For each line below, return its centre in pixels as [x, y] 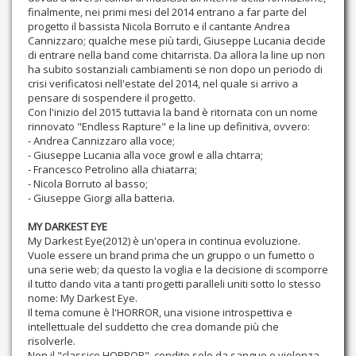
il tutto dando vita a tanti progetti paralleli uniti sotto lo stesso [174, 284]
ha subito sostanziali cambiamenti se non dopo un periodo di [175, 70]
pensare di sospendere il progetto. [112, 98]
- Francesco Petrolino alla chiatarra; [112, 170]
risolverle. [52, 341]
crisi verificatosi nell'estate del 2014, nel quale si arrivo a [163, 84]
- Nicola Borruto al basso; [88, 184]
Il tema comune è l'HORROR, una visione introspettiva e [160, 313]
